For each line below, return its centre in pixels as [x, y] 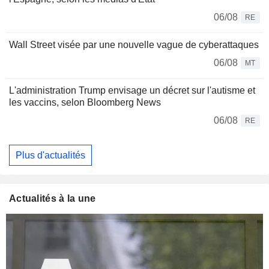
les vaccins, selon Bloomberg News [85, 103]
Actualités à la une [53, 199]
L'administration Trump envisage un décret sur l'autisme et [132, 91]
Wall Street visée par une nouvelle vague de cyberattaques [134, 45]
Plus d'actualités [50, 155]
